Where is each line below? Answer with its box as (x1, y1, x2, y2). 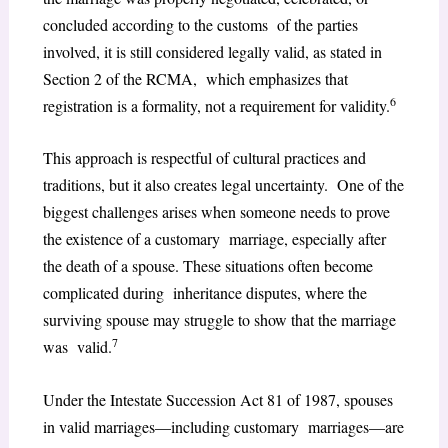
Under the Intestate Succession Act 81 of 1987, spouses (42, 389, 393, 411)
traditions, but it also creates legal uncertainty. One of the (42, 174, 404, 196)
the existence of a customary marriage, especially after (42, 228, 386, 250)
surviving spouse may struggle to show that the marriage (42, 309, 396, 331)
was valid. (42, 336, 112, 358)
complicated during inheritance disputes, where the (42, 282, 367, 304)
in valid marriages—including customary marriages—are (42, 416, 404, 438)
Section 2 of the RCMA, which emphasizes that (42, 67, 348, 89)
